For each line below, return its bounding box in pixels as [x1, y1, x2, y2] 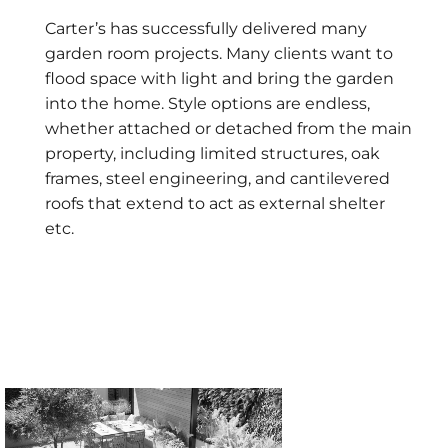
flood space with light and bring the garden [45, 69, 394, 89]
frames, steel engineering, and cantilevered [45, 169, 390, 189]
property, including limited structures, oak [45, 144, 380, 164]
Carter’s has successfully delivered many [45, 19, 367, 39]
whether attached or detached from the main [45, 119, 412, 139]
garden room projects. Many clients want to [45, 44, 393, 64]
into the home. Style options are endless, [45, 94, 370, 114]
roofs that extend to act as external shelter [45, 194, 385, 214]
